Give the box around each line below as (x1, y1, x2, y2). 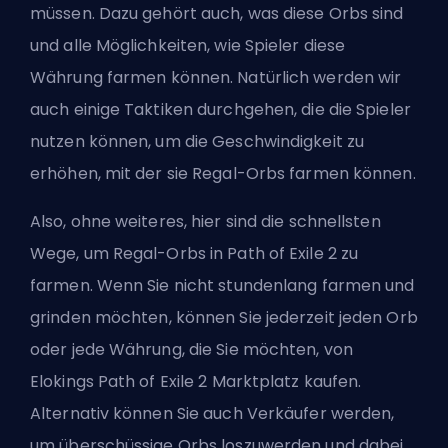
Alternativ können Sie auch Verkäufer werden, (30, 402, 395, 426)
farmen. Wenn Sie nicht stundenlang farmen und (30, 274, 415, 298)
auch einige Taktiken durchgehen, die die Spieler (30, 98, 411, 122)
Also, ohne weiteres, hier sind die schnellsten (30, 210, 381, 234)
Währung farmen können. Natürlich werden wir (30, 66, 402, 90)
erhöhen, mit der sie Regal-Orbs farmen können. (30, 162, 416, 186)
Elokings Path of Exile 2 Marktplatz (30, 370, 300, 394)
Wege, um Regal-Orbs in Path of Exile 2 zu (30, 242, 359, 266)
